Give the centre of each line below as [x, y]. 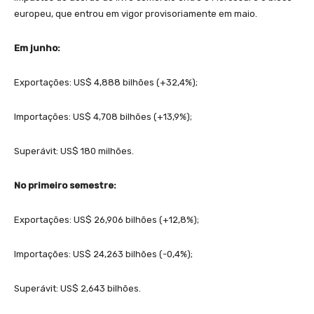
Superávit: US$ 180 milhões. [74, 151]
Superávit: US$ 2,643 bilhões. [77, 288]
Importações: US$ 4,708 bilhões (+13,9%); [103, 116]
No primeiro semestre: [65, 185]
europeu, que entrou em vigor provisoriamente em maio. [136, 13]
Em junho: [37, 48]
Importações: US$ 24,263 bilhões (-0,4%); [103, 254]
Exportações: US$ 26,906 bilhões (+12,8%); [107, 219]
